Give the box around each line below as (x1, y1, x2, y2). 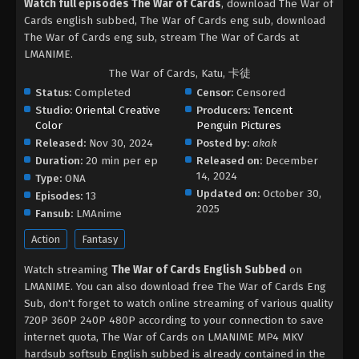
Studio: (35, 103, 72, 117)
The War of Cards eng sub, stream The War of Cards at (24, 30, 299, 44)
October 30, (263, 186, 322, 200)
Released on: (196, 153, 263, 167)
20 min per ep (83, 153, 158, 167)
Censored (233, 85, 286, 99)
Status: (35, 85, 71, 99)
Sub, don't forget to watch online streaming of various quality (24, 296, 333, 310)
